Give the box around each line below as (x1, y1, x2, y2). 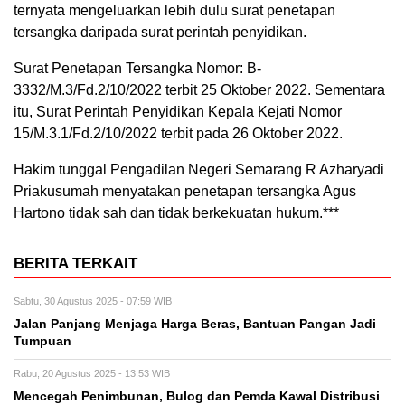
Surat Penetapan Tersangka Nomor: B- (14, 61, 261, 76)
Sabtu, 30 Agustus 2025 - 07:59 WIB (14, 296, 172, 306)
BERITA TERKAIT (14, 255, 137, 272)
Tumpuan (14, 334, 71, 348)
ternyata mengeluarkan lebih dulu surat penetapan (14, 3, 335, 18)
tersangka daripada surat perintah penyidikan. (14, 24, 306, 40)
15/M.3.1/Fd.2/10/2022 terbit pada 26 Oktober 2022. (14, 126, 343, 141)
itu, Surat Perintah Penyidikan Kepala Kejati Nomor (14, 104, 342, 119)
